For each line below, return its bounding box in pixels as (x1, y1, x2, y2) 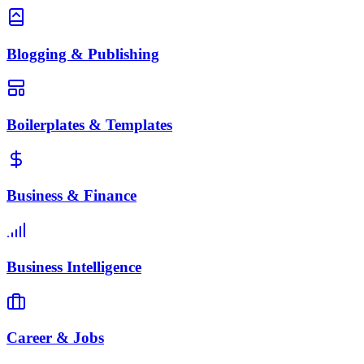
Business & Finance (6, 187, 136, 205)
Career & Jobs (6, 329, 104, 347)
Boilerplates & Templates (6, 116, 172, 134)
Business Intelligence (6, 258, 141, 275)
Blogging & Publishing (6, 45, 159, 63)
